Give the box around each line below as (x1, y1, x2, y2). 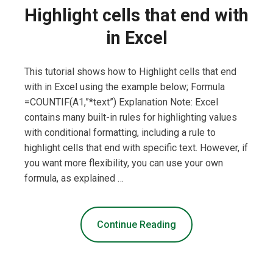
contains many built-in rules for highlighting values (24, 112, 237, 124)
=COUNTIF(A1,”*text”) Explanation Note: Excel (24, 96, 218, 108)
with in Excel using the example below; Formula (24, 81, 225, 93)
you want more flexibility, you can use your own (24, 157, 223, 169)
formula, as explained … (24, 172, 124, 185)
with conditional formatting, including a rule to (24, 127, 216, 139)
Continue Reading (97, 219, 176, 231)
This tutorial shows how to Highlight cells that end (24, 66, 236, 78)
